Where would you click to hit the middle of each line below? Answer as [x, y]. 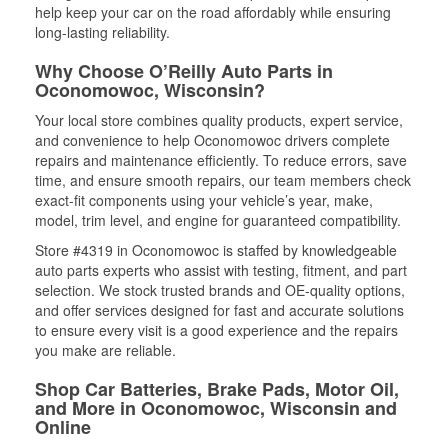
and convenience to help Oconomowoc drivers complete [212, 140]
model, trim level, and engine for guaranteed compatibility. [218, 220]
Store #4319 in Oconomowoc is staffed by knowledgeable [216, 250]
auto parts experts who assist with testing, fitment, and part [221, 270]
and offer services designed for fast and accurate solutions [219, 310]
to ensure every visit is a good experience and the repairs [216, 330]
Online [63, 427]
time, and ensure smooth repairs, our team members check [223, 180]
